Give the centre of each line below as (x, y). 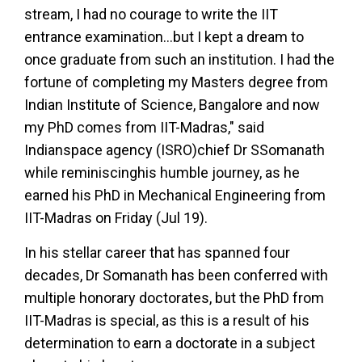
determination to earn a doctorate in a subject (170, 343)
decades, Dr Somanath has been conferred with (176, 275)
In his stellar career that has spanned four (157, 253)
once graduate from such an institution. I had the (179, 59)
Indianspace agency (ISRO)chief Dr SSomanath (175, 150)
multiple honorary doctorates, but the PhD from (174, 298)
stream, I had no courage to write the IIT (151, 14)
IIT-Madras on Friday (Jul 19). (116, 218)
